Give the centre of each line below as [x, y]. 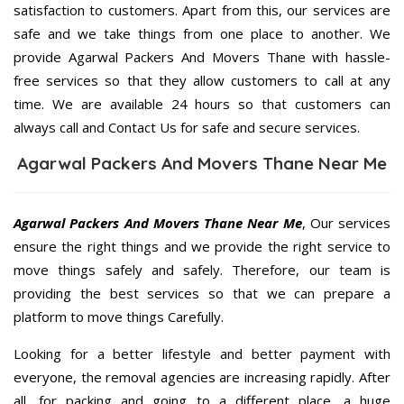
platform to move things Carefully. [119, 316]
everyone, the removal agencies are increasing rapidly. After [202, 376]
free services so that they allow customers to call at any [202, 80]
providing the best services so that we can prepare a [202, 293]
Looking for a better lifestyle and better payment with [202, 353]
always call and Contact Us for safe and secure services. [187, 127]
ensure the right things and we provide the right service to [202, 246]
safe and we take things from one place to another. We [202, 33]
